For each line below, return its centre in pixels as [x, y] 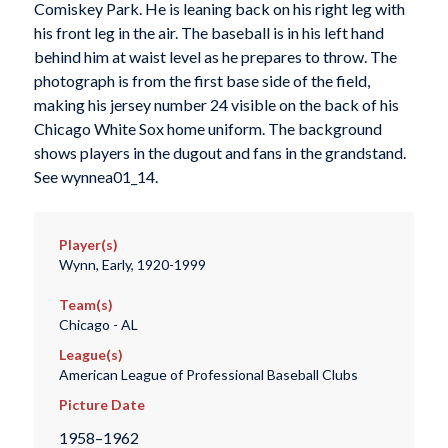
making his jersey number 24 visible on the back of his [216, 104]
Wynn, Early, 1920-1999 [132, 265]
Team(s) [85, 305]
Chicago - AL [98, 325]
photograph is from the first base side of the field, [201, 80]
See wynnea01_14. [95, 176]
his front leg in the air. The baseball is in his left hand [208, 32]
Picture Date [101, 405]
